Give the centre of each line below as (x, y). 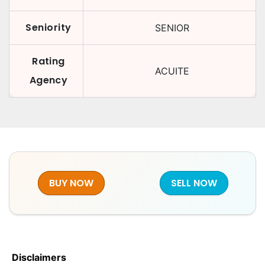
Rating (49, 61)
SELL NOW (194, 183)
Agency (49, 80)
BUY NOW (71, 183)
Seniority (49, 28)
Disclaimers (39, 257)
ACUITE (172, 71)
